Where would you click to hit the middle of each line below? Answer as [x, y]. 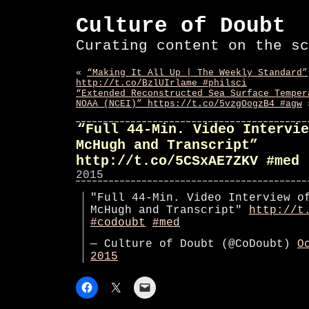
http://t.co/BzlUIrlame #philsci [161, 83]
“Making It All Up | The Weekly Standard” [197, 73]
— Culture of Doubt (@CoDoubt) [194, 244]
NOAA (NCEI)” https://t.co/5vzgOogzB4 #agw [189, 104]
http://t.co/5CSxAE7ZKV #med [188, 161]
